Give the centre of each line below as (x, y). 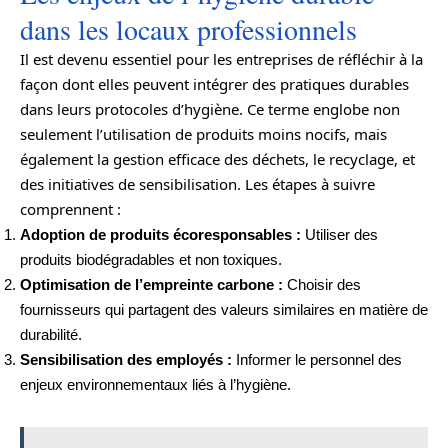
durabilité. (51, 334)
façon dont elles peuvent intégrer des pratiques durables (214, 83)
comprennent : (70, 208)
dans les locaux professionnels (188, 28)
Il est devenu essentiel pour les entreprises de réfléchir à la (221, 58)
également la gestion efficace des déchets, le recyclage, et (217, 158)
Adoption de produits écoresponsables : (160, 234)
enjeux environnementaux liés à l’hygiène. (155, 384)
